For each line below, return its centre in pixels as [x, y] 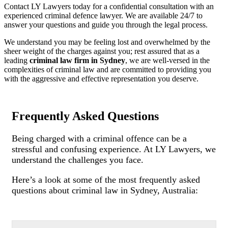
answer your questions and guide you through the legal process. [106, 24]
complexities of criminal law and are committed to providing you [108, 69]
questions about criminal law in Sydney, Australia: [105, 190]
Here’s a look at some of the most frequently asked [106, 179]
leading [17, 60]
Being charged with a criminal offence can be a [99, 138]
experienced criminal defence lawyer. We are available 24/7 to [103, 15]
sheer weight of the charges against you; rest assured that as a [102, 51]
